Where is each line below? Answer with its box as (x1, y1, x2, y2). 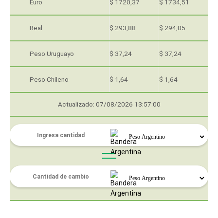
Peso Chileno (30, 75, 69, 83)
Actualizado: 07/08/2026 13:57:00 (57, 100, 161, 108)
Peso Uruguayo (30, 49, 74, 57)
